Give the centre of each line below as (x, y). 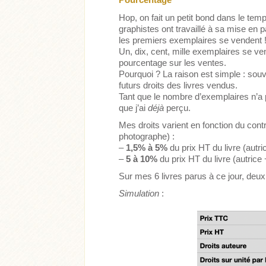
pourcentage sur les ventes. (173, 63)
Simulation (139, 194)
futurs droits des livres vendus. (178, 85)
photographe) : (147, 137)
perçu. (178, 108)
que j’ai (134, 108)
